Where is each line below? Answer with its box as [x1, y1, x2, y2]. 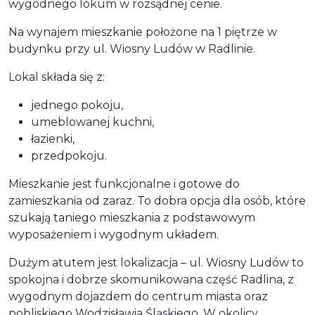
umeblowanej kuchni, [31, 115, 154, 129]
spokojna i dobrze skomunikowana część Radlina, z [8, 272, 294, 286]
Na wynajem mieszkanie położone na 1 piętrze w [8, 25, 277, 39]
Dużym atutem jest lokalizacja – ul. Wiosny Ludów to [8, 255, 304, 269]
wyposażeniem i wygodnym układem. [8, 227, 219, 241]
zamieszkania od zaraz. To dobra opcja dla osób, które [8, 193, 306, 207]
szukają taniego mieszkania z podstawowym [8, 210, 255, 224]
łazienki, [31, 131, 75, 146]
